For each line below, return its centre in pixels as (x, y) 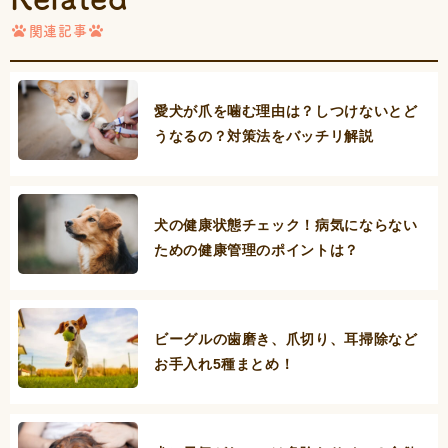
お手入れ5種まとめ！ (224, 364)
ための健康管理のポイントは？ (256, 250)
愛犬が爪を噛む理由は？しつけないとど (286, 111)
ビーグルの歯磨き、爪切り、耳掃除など (286, 339)
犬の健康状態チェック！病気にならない (286, 225)
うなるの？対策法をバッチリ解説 (264, 136)
